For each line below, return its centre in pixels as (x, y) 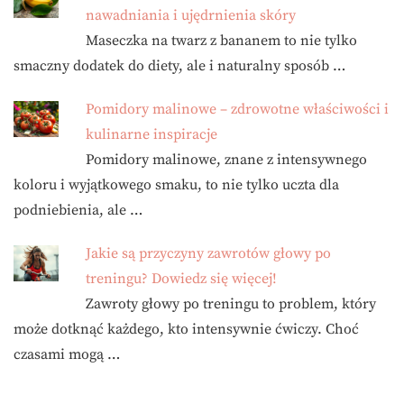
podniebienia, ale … (78, 210)
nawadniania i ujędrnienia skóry (191, 15)
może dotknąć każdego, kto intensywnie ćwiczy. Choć (186, 329)
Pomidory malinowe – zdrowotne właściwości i (237, 109)
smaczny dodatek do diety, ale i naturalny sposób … (179, 66)
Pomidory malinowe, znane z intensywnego (226, 160)
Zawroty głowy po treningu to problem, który (231, 304)
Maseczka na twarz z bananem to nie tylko (221, 41)
